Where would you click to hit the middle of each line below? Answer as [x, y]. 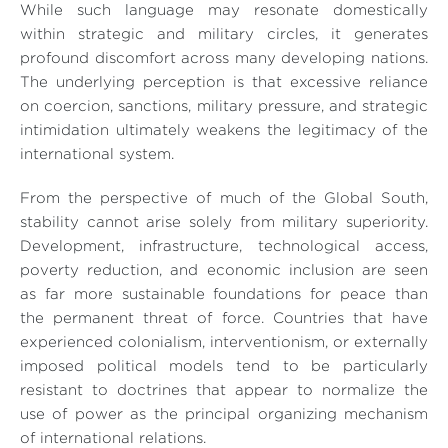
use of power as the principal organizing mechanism [224, 415]
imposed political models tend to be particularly [224, 367]
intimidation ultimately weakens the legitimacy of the [224, 131]
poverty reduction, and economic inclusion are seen [224, 271]
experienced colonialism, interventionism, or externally [224, 343]
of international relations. [113, 439]
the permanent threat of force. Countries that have [224, 319]
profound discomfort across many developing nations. [224, 59]
